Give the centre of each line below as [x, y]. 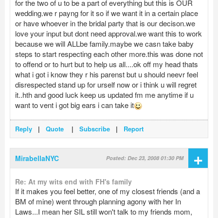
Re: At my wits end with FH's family [73, 182]
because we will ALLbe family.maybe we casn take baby [104, 44]
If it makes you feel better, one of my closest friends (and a [108, 191]
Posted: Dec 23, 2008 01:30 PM [145, 158]
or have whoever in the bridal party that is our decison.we [105, 23]
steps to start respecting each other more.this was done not [109, 54]
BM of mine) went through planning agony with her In [98, 201]
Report [134, 129]
